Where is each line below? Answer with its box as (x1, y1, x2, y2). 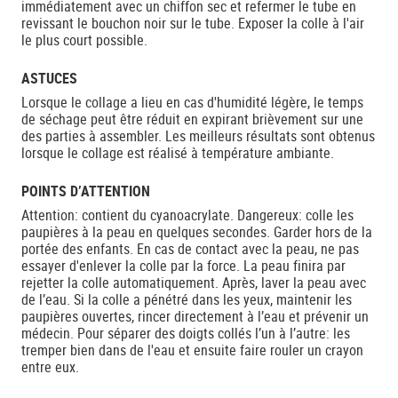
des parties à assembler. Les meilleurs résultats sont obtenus (21, 126, 375, 146)
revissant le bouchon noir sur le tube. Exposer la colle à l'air (21, 13, 364, 33)
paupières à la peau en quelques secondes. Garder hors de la (21, 222, 372, 242)
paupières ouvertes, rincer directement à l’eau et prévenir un (21, 306, 369, 326)
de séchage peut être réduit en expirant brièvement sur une (21, 109, 363, 129)
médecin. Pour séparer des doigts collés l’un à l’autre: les (21, 323, 350, 343)
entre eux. (21, 357, 79, 377)
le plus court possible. (21, 30, 147, 50)
